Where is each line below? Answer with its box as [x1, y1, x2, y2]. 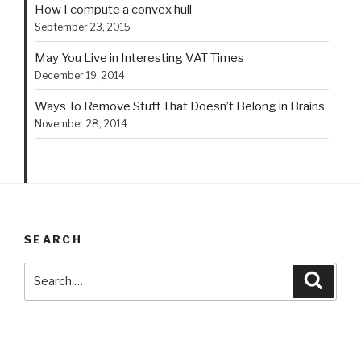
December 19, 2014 [35, 68, 125, 81]
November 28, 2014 [35, 117, 127, 130]
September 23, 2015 [35, 20, 131, 33]
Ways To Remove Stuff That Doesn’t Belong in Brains [35, 98, 325, 114]
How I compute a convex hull [35, 2, 192, 17]
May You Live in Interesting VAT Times [35, 50, 244, 65]
